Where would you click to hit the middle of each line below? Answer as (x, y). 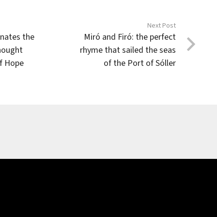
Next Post (162, 25)
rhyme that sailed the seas (128, 50)
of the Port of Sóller (140, 63)
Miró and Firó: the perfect (130, 37)
